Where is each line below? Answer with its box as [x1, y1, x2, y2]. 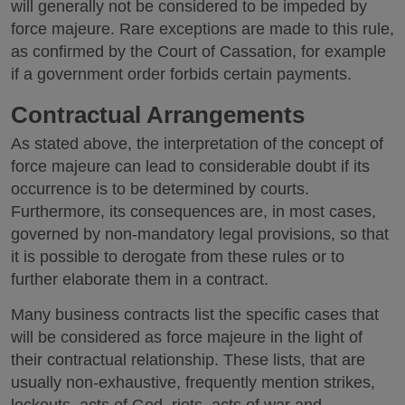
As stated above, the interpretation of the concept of [11, 135, 383, 153]
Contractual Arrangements [11, 101, 305, 128]
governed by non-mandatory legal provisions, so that [11, 225, 389, 243]
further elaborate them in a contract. [11, 270, 268, 288]
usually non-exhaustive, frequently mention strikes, [11, 372, 375, 391]
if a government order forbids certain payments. [11, 64, 352, 83]
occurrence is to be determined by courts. [11, 180, 309, 198]
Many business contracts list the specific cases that [11, 305, 379, 324]
